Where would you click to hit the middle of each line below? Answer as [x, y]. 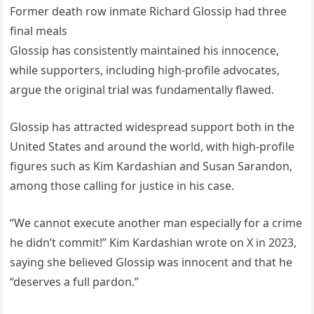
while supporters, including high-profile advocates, [145, 70]
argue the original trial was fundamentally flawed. [142, 89]
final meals [39, 30]
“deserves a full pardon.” [75, 281]
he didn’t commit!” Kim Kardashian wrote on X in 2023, [153, 242]
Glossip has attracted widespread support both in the [152, 127]
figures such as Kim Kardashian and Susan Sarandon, [151, 166]
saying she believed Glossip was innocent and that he [151, 262]
